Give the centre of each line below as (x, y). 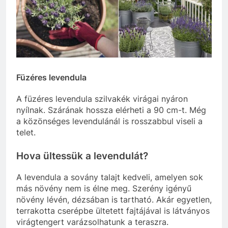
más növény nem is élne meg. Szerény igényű (104, 189)
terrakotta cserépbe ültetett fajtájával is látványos (113, 211)
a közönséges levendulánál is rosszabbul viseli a (109, 121)
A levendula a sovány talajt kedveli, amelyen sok (110, 177)
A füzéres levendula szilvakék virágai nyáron (102, 99)
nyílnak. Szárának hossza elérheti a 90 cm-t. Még (111, 110)
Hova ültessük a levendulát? (82, 156)
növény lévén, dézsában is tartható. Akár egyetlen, (114, 200)
